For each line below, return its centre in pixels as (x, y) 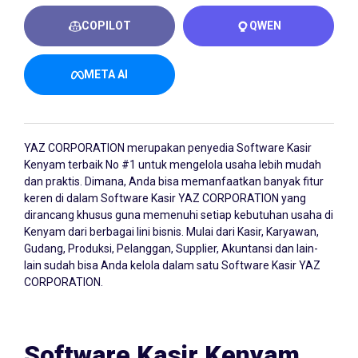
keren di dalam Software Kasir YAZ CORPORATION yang (165, 198)
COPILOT (106, 26)
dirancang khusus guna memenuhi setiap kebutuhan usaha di (179, 215)
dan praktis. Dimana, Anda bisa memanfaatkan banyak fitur (174, 181)
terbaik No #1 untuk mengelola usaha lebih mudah (193, 165)
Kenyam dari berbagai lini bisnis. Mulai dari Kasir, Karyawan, (171, 232)
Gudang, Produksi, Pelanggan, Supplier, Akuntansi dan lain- (171, 249)
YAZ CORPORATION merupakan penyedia (130, 148)
